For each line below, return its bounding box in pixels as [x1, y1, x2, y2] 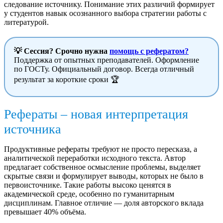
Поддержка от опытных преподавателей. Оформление [14, 56, 199, 65]
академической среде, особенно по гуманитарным [4, 190, 174, 199]
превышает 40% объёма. [4, 208, 86, 217]
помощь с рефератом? [110, 47, 189, 56]
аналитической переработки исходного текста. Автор [4, 154, 186, 163]
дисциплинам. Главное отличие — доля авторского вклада [4, 199, 204, 208]
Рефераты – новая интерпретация [4, 107, 188, 122]
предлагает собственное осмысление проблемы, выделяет [4, 163, 201, 172]
